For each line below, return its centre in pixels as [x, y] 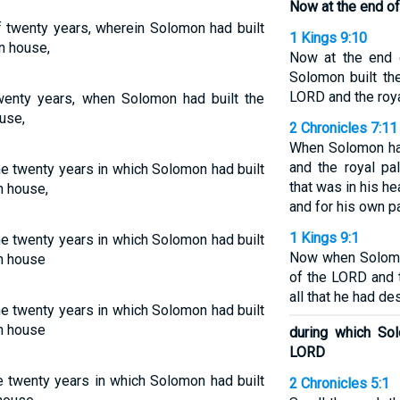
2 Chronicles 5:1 [339, 383]
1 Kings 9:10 [328, 38]
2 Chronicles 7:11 [343, 128]
